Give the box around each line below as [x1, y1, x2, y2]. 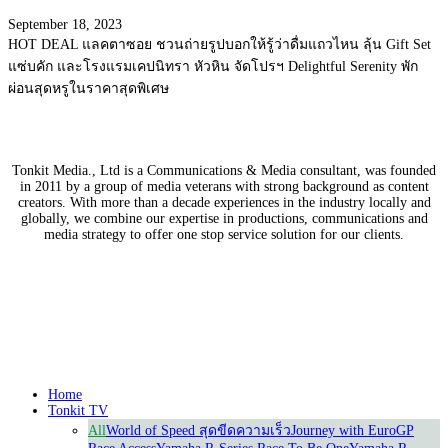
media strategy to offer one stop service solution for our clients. [44, 227, 404, 243]
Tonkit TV [48, 403, 108, 418]
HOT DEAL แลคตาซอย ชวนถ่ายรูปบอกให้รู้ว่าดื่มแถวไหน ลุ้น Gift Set [8, 37, 431, 53]
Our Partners [178, 259, 270, 279]
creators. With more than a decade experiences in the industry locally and [17, 195, 431, 211]
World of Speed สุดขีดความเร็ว [106, 423, 291, 438]
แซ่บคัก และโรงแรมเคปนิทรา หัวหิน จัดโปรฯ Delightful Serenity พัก [8, 59, 418, 75]
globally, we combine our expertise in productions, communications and [20, 211, 428, 227]
